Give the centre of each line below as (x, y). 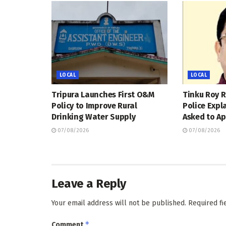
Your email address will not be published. (119, 203)
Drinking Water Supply (94, 117)
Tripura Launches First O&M (103, 94)
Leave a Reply (89, 183)
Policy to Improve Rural (94, 105)
